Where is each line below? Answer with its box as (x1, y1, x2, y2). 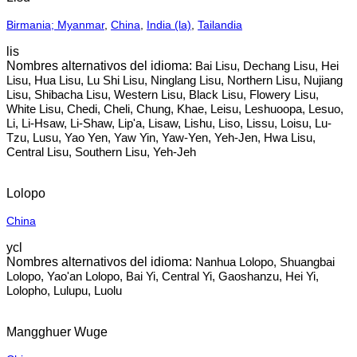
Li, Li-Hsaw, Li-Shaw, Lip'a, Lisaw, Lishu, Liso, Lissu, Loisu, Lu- (6, 116, 331, 130)
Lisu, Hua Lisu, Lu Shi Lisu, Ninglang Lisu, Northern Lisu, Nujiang (6, 73, 343, 87)
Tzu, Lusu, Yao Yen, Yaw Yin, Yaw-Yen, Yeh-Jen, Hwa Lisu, (6, 131, 316, 144)
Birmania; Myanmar (6, 18, 104, 31)
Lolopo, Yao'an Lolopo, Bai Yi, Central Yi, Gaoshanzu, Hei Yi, (6, 269, 319, 283)
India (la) (147, 18, 191, 31)
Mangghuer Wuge (6, 325, 108, 339)
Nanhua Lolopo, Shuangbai (195, 255, 335, 269)
